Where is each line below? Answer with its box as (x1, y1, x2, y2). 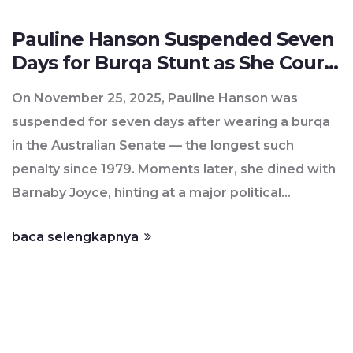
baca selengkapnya (12, 229, 142, 245)
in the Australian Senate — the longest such (12, 138, 294, 154)
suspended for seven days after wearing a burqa (12, 114, 330, 130)
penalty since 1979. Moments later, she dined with (12, 162, 336, 177)
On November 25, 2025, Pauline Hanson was (12, 91, 298, 106)
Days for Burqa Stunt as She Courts (12, 51, 341, 75)
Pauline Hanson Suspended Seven (12, 28, 334, 51)
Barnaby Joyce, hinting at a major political (12, 185, 281, 201)
